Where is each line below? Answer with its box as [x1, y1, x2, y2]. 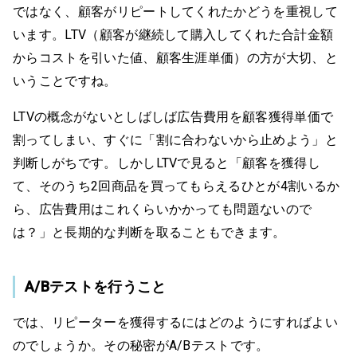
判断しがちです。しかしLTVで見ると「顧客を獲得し [13, 155, 321, 171]
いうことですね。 [13, 73, 117, 88]
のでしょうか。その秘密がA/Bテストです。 [13, 337, 269, 353]
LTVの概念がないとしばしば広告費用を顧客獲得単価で [13, 108, 334, 124]
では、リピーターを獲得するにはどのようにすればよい [13, 314, 339, 330]
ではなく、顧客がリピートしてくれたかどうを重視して [13, 3, 338, 19]
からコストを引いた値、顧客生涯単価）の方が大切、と [13, 49, 339, 65]
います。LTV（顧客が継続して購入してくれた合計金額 [13, 26, 334, 42]
